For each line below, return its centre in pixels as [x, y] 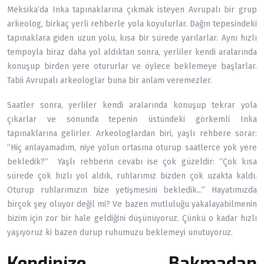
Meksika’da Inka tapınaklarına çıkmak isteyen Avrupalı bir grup [132, 9]
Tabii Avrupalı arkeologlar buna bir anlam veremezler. [110, 80]
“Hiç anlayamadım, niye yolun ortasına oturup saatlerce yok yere [132, 147]
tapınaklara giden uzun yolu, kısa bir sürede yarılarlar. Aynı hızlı [132, 38]
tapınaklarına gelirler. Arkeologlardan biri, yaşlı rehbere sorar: [132, 133]
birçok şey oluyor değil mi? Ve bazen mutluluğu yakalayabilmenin [132, 204]
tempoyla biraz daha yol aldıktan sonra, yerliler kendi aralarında [132, 52]
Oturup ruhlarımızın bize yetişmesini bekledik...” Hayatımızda [132, 190]
